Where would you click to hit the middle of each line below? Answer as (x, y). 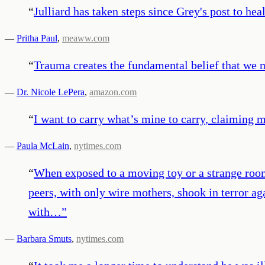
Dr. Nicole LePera (51, 92)
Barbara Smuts (44, 238)
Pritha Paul (37, 38)
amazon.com (113, 92)
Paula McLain (43, 146)
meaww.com (86, 38)
